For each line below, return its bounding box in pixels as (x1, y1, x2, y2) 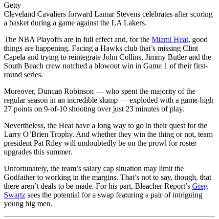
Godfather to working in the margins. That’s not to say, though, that (4, 173, 211, 182)
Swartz (4, 191, 25, 199)
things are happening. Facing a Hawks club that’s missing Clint (4, 44, 198, 53)
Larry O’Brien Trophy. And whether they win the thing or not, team (4, 130, 213, 139)
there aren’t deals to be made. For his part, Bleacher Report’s (4, 182, 192, 191)
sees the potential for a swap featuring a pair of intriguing (25, 191, 202, 199)
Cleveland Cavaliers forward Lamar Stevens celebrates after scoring (4, 10, 213, 19)
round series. (4, 70, 43, 79)
